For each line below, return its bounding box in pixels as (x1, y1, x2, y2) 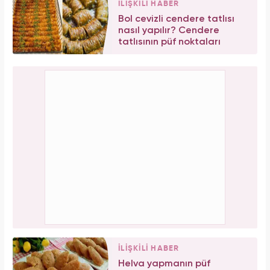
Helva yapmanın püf (118, 259, 210, 269)
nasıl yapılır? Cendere (118, 25, 219, 36)
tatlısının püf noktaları (118, 37, 221, 47)
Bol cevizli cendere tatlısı (118, 14, 234, 24)
